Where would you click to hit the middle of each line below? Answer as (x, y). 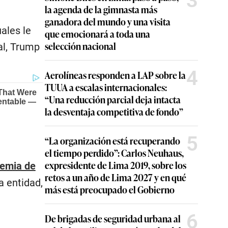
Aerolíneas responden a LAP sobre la (115, 75)
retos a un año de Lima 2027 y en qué (116, 177)
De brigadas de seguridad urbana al (113, 218)
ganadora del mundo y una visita (108, 21)
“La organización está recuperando (112, 140)
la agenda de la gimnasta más (101, 9)
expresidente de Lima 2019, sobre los (116, 165)
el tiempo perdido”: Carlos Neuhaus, (114, 153)
